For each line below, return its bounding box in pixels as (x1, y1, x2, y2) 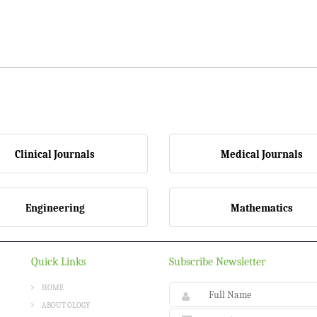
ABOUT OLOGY (42, 301, 90, 310)
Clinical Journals (15, 148, 96, 161)
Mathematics (231, 202, 294, 214)
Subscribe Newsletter (169, 255, 265, 268)
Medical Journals (221, 148, 304, 161)
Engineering (25, 202, 85, 214)
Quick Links (31, 255, 86, 268)
